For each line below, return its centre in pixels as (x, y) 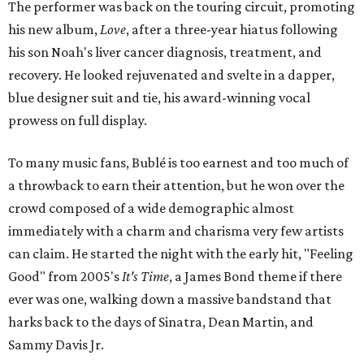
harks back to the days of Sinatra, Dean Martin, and (161, 322)
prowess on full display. (78, 120)
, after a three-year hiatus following (232, 29)
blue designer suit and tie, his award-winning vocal (159, 97)
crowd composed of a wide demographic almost (151, 208)
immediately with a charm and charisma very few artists (176, 231)
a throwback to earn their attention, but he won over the (176, 185)
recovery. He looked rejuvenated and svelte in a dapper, (171, 75)
